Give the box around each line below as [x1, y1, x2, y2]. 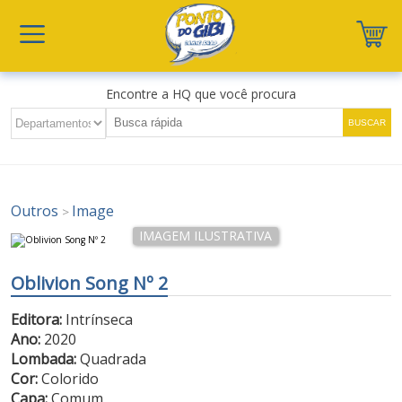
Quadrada [76, 349, 147, 369]
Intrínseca [62, 310, 134, 329]
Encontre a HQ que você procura [105, 85, 296, 102]
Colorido [38, 369, 100, 389]
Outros [11, 201, 63, 221]
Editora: [11, 310, 63, 329]
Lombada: [11, 349, 77, 369]
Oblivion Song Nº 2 [11, 271, 169, 295]
